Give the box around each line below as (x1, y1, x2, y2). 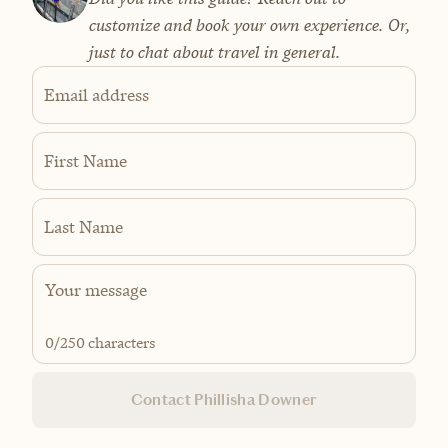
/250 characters (54, 332, 156, 352)
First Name (44, 149, 127, 172)
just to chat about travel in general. (88, 40, 340, 63)
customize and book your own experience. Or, (88, 13, 410, 36)
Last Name (44, 215, 123, 238)
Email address (44, 83, 149, 106)
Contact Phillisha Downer (130, 389, 318, 409)
